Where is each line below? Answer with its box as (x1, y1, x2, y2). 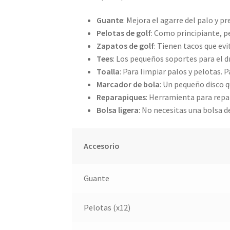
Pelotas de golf (97, 28, 151, 39)
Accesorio (83, 140, 120, 151)
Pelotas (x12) (83, 202, 130, 213)
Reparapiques (97, 92, 146, 103)
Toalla (97, 66, 120, 77)
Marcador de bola (97, 79, 160, 90)
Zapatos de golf (97, 41, 155, 51)
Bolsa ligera (97, 105, 139, 116)
